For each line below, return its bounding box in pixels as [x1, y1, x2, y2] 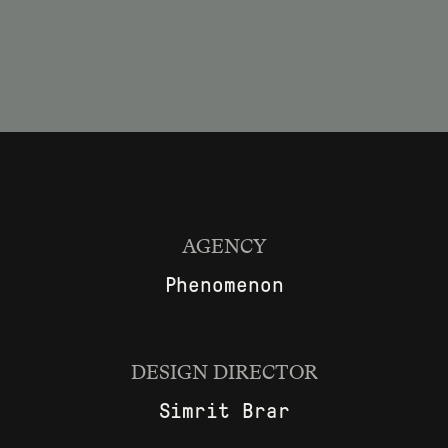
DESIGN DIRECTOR [130, 360, 318, 385]
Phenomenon [164, 273, 284, 298]
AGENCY [181, 234, 267, 259]
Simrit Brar [158, 399, 290, 424]
